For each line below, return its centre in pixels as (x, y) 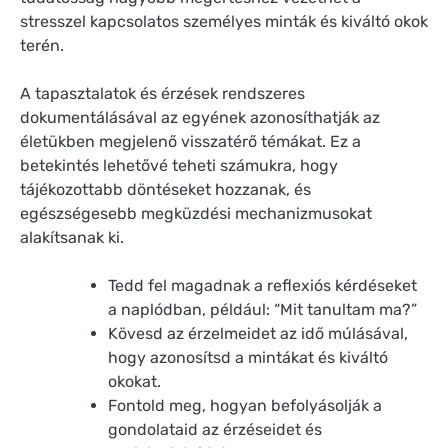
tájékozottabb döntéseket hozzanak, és (165, 190)
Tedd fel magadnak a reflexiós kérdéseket (262, 286)
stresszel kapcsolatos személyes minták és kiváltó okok (224, 22)
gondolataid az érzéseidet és (215, 430)
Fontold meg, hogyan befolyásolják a (245, 406)
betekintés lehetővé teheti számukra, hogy (179, 166)
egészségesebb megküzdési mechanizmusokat (196, 214)
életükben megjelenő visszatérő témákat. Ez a (190, 142)
